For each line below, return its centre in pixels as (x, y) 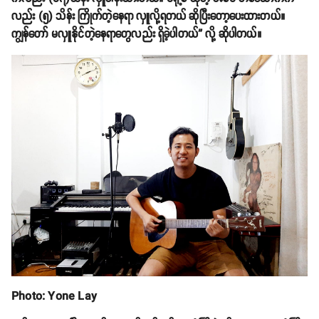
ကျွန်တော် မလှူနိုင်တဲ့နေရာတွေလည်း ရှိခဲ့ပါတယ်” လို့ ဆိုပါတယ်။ (138, 34)
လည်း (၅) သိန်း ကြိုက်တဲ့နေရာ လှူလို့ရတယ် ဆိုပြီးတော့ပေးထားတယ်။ (148, 16)
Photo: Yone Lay (54, 297)
